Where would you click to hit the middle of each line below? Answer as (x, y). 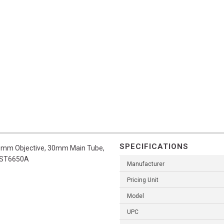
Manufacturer (146, 164)
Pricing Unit (143, 180)
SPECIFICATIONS (154, 147)
